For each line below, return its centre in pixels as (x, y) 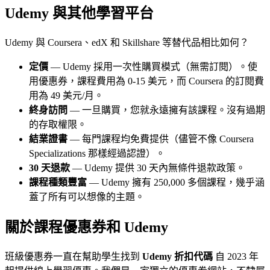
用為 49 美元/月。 (66, 96)
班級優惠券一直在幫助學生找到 (74, 256)
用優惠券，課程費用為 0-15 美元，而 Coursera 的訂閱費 (146, 81)
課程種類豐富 (58, 183)
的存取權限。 (58, 125)
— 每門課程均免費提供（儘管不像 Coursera (161, 139)
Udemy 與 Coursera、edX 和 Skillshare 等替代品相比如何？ (127, 43)
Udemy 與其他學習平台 (79, 14)
